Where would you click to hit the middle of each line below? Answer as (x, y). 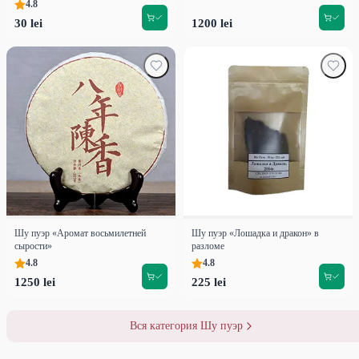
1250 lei (35, 282)
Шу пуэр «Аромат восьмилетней (80, 234)
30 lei (28, 24)
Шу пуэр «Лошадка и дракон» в (255, 234)
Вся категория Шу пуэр (186, 326)
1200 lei (212, 24)
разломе (208, 246)
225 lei (209, 282)
